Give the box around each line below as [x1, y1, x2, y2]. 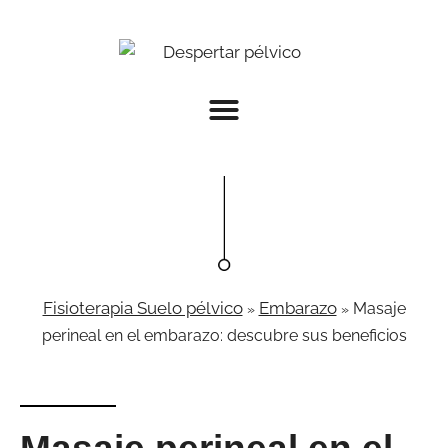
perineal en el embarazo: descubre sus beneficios [41, 325, 407, 345]
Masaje [352, 298, 406, 318]
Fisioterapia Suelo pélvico [42, 297, 243, 318]
